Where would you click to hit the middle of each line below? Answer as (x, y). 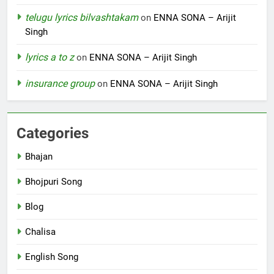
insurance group (60, 83)
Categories (53, 133)
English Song (52, 257)
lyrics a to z (50, 57)
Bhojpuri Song (54, 181)
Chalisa (40, 231)
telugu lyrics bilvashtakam (82, 17)
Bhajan (39, 156)
